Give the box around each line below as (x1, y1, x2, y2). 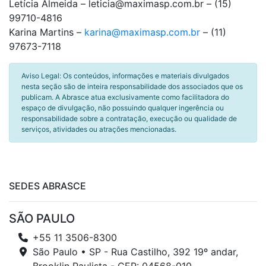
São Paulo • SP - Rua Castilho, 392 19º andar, (33, 246, 238, 258)
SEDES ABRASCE (9, 180, 86, 192)
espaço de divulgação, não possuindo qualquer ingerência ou (21, 103, 224, 112)
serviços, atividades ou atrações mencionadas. (21, 125, 176, 134)
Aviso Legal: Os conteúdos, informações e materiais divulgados (21, 71, 229, 80)
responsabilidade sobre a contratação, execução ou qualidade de (21, 114, 237, 123)
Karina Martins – (9, 26, 84, 38)
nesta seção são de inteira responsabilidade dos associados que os (21, 82, 243, 91)
